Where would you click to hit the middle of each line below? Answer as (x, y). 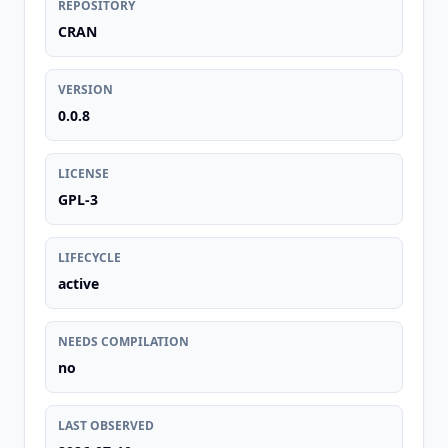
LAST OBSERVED (106, 425)
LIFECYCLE (89, 257)
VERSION (85, 89)
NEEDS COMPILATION (123, 341)
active (78, 283)
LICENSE (83, 173)
